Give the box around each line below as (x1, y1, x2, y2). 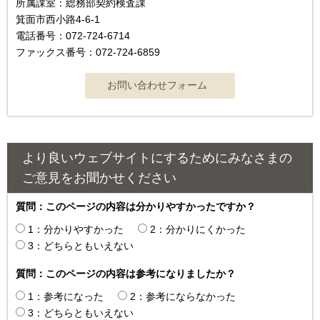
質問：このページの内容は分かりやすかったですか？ (16, 200, 256, 212)
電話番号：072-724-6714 (16, 29, 130, 41)
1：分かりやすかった (28, 223, 124, 235)
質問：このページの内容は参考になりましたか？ (16, 267, 236, 279)
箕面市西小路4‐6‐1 (16, 13, 100, 25)
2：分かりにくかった (150, 223, 246, 235)
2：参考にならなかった (130, 290, 236, 302)
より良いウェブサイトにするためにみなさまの (22, 150, 292, 165)
